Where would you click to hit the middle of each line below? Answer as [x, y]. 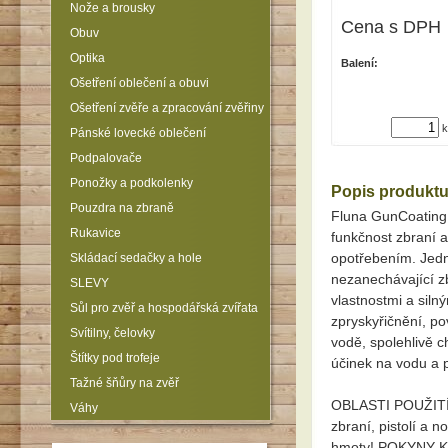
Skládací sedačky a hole [136, 258]
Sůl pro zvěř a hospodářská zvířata [164, 308]
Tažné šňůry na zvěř [124, 383]
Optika [87, 58]
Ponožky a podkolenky [131, 183]
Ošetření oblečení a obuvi [139, 83]
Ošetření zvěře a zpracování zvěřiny [167, 108]
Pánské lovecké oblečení [138, 133]
